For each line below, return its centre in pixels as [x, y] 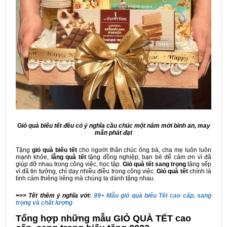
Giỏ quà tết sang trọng [154, 164]
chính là [200, 172]
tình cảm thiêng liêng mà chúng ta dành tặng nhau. [85, 179]
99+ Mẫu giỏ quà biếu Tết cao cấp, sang [153, 196]
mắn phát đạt [113, 133]
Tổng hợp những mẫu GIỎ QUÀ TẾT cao [103, 219]
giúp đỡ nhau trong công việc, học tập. [69, 164]
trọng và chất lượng [44, 203]
